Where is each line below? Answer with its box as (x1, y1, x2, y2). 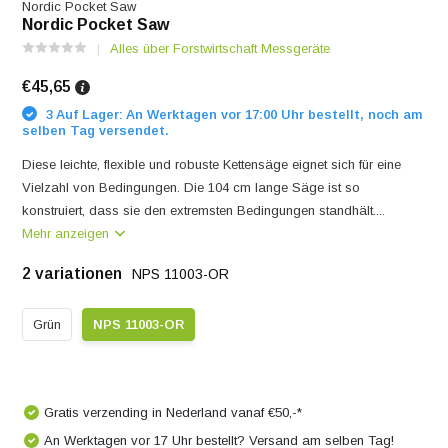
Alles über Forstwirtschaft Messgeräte (110, 41, 331, 56)
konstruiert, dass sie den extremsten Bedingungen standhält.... (22, 203, 386, 218)
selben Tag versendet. (22, 123, 170, 138)
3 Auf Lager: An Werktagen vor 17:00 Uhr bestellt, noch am (42, 106, 423, 122)
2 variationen (22, 265, 127, 282)
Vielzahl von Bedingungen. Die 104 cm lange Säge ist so (22, 180, 361, 195)
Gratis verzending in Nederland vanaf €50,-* (44, 405, 303, 420)
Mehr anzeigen (22, 226, 114, 241)
